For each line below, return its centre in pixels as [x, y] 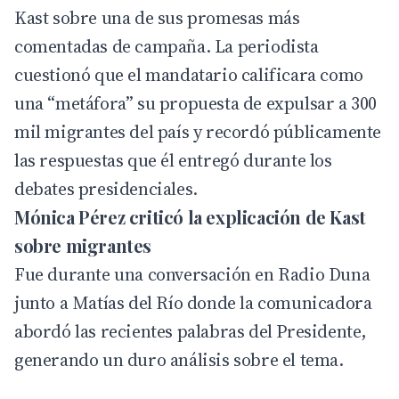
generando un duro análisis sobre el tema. [179, 360]
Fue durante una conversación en [147, 275]
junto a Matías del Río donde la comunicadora [193, 303]
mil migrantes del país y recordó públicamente [198, 132]
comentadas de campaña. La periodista [167, 47]
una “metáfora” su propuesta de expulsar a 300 [196, 104]
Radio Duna [324, 275]
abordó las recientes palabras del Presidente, [191, 332]
